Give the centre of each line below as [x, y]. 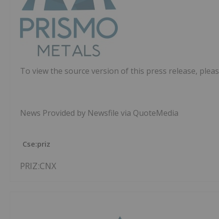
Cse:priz [36, 144]
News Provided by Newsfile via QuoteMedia [99, 113]
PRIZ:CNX [38, 166]
